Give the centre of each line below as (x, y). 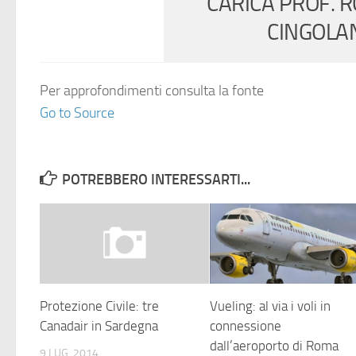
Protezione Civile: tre (99, 306)
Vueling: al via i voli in (271, 306)
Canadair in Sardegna (99, 325)
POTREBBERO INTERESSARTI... (156, 180)
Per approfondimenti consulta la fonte (152, 91)
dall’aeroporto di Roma (275, 345)
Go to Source (77, 113)
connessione (246, 325)
